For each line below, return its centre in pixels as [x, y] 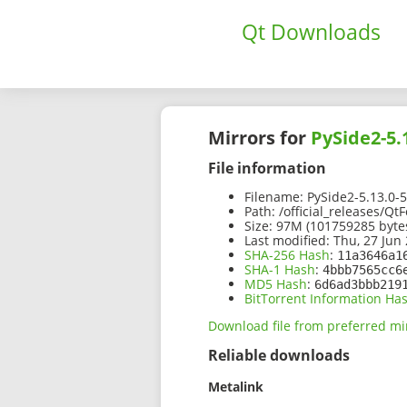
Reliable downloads [279, 356]
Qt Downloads [311, 32]
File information [267, 168]
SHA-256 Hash [287, 255]
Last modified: [287, 241]
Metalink [236, 387]
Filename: [274, 197]
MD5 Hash [276, 284]
